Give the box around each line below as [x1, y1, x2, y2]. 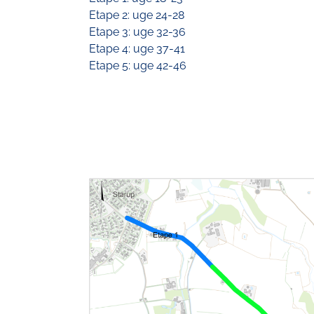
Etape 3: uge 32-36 [88, 25, 186, 39]
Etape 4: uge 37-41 [88, 41, 185, 55]
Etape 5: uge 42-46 [88, 58, 186, 72]
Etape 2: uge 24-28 [88, 8, 184, 22]
